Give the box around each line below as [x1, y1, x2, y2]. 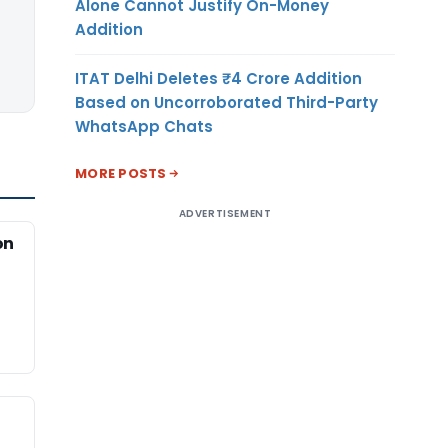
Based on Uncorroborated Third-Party [75, 91, 378, 113]
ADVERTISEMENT [178, 205, 272, 221]
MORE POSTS [75, 163, 167, 183]
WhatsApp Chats [75, 115, 213, 137]
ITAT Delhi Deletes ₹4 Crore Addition [75, 67, 362, 89]
